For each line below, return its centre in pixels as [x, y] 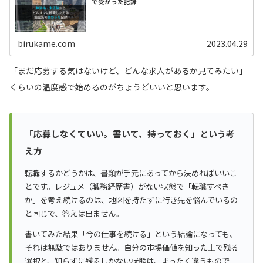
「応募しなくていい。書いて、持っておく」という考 [130, 133]
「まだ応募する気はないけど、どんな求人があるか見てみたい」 [128, 70]
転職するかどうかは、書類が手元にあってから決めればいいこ [131, 173]
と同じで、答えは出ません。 [74, 213]
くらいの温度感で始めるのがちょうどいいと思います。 [112, 87]
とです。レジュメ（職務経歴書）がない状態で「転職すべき [127, 186]
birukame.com [47, 43]
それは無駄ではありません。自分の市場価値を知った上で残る [131, 247]
